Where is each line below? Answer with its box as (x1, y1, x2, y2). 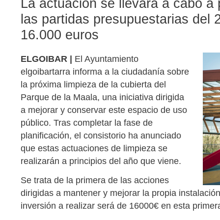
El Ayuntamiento (72, 54, 138, 64)
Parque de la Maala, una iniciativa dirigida (21, 92, 184, 102)
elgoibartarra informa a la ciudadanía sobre (21, 66, 189, 77)
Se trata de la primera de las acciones (21, 175, 169, 185)
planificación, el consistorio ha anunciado (21, 130, 181, 140)
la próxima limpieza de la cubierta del (21, 79, 166, 89)
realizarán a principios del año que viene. (21, 156, 184, 166)
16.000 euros (21, 27, 99, 42)
